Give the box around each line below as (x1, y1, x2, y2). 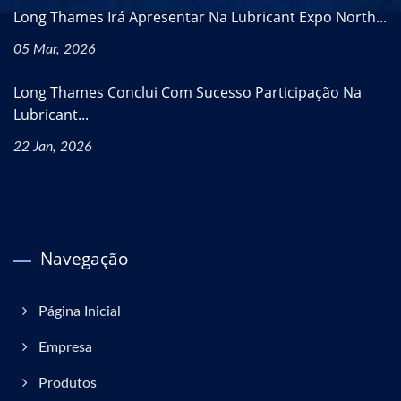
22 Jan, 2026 (13, 139, 92, 154)
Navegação (40, 246, 128, 270)
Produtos (38, 375, 97, 390)
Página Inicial (38, 303, 121, 319)
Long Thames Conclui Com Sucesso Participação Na (13, 81, 362, 102)
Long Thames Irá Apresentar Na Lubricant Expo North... (13, 6, 387, 27)
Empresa (38, 339, 92, 354)
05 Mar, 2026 (13, 41, 96, 56)
